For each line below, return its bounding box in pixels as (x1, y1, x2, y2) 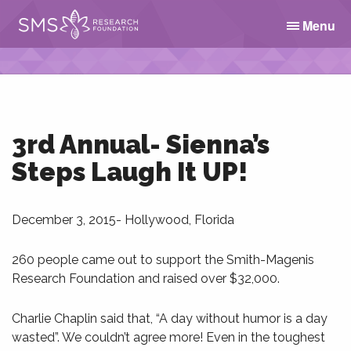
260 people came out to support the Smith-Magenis (12, 252, 314, 267)
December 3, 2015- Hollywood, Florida (12, 212, 234, 227)
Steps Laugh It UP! (12, 157, 248, 187)
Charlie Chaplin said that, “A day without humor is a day (12, 311, 327, 326)
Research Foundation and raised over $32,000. (12, 271, 280, 286)
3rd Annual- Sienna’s (12, 129, 270, 160)
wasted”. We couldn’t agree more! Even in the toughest (12, 330, 325, 345)
